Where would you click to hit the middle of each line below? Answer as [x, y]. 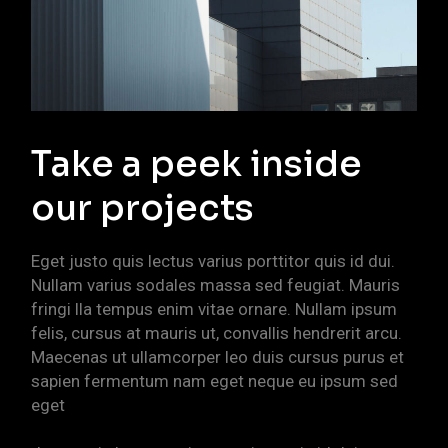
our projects [143, 207]
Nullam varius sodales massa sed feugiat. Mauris [216, 284]
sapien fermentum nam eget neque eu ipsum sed [215, 380]
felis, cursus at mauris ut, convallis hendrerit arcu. [217, 332]
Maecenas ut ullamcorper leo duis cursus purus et [218, 356]
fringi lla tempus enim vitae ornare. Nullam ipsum [214, 308]
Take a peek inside [197, 163]
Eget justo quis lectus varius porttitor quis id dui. [213, 260]
